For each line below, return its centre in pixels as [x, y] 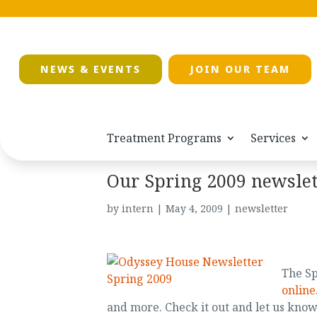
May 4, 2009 [194, 208]
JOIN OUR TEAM [240, 69]
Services [273, 138]
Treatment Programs [164, 138]
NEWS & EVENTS [90, 69]
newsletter [261, 208]
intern [137, 208]
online [298, 290]
